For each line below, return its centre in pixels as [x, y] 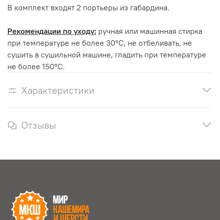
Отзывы [39, 125]
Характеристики [58, 90]
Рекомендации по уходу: [52, 31]
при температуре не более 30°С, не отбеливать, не [100, 42]
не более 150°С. [36, 66]
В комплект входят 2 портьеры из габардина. [88, 7]
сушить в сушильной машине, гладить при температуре [107, 54]
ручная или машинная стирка [149, 31]
